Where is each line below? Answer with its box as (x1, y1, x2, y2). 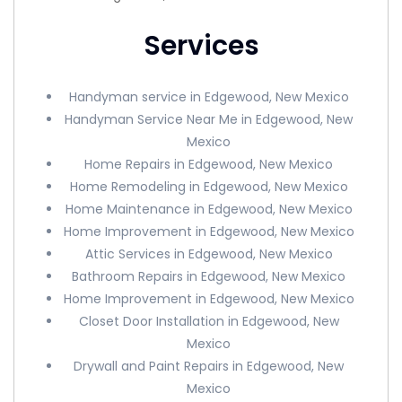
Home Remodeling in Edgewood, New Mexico (69, 178, 348, 196)
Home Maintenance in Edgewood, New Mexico (65, 200, 353, 218)
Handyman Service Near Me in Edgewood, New (65, 110, 354, 128)
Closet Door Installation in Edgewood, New (78, 312, 339, 330)
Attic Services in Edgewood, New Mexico (84, 245, 333, 263)
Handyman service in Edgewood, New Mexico (68, 88, 349, 106)
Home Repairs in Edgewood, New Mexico (84, 155, 334, 173)
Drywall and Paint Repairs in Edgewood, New (74, 357, 345, 375)
